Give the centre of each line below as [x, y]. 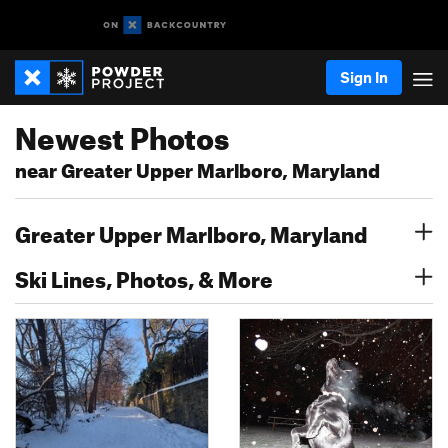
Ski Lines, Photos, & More [144, 275]
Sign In [364, 77]
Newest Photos [122, 133]
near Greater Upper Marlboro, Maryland [197, 167]
